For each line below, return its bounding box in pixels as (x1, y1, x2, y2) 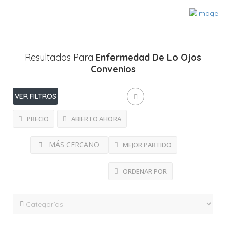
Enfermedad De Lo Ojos (96, 51, 201, 64)
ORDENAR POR (121, 166, 167, 176)
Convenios (90, 63, 136, 75)
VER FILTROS (14, 92, 56, 101)
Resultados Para (25, 51, 96, 64)
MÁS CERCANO (48, 140, 99, 150)
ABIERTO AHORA (70, 114, 121, 124)
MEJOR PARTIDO (121, 140, 172, 150)
